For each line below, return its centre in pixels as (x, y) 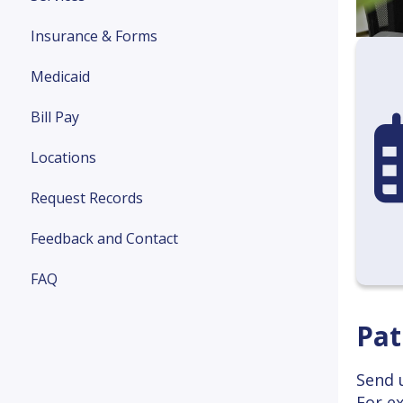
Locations (63, 157)
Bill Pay (55, 117)
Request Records (87, 198)
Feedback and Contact (104, 238)
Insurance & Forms (94, 36)
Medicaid (60, 76)
